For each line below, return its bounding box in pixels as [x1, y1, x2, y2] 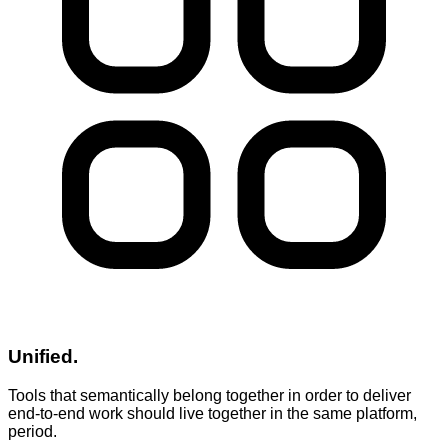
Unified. [8, 346, 78, 368]
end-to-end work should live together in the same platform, [8, 404, 417, 422]
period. [8, 422, 57, 440]
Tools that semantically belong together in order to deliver [8, 386, 411, 404]
